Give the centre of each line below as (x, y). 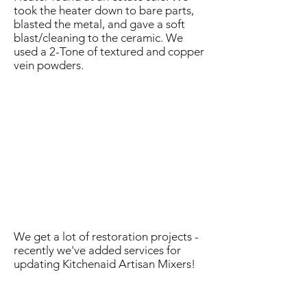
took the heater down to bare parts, (104, 10)
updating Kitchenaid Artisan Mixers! (105, 264)
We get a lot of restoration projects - (106, 236)
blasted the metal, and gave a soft (99, 24)
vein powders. (49, 65)
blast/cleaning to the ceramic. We (98, 38)
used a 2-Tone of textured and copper (109, 51)
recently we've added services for (97, 250)
